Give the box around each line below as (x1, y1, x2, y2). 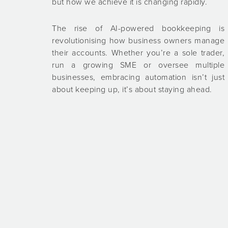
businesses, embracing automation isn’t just (52, 72, 225, 83)
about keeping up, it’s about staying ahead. (52, 84, 212, 95)
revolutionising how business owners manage (52, 36, 225, 46)
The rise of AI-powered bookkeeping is (52, 23, 225, 34)
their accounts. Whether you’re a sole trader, (52, 48, 225, 59)
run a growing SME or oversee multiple (52, 60, 225, 71)
